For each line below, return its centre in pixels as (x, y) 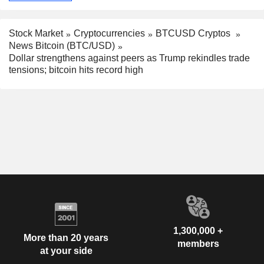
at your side (66, 251)
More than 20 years (66, 238)
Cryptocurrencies (109, 33)
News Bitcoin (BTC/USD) (62, 45)
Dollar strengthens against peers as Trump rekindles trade (129, 58)
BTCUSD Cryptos (194, 33)
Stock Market (36, 33)
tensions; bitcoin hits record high (76, 70)
